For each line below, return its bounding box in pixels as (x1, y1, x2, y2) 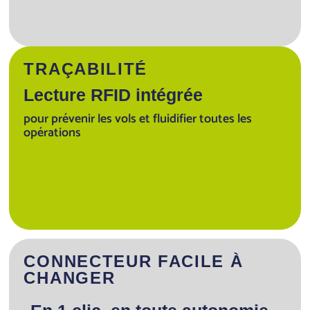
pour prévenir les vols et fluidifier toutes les (24, 108, 253, 129)
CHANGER (24, 268, 116, 287)
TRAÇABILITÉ (24, 59, 147, 78)
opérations (24, 122, 82, 143)
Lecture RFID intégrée (24, 84, 203, 104)
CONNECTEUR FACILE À (24, 251, 244, 271)
